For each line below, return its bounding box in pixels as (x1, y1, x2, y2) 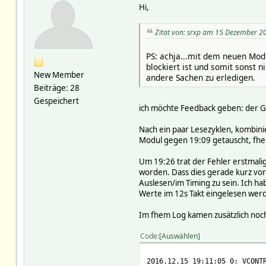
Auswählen (161, 231, 198, 242)
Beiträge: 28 (33, 82, 80, 93)
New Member (33, 69, 84, 80)
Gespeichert (33, 95, 79, 106)
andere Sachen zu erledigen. (145, 72, 255, 84)
